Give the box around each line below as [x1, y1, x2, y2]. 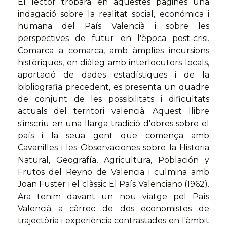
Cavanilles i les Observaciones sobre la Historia [18, 143, 209, 153]
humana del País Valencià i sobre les [18, 21, 209, 31]
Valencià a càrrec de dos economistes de [18, 204, 209, 214]
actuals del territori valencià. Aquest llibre [18, 106, 209, 117]
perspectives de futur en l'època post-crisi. [18, 33, 209, 44]
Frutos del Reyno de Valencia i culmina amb [18, 167, 209, 177]
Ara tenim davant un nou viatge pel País [18, 192, 209, 202]
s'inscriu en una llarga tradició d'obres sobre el [18, 119, 209, 129]
